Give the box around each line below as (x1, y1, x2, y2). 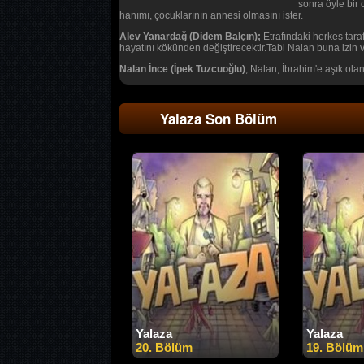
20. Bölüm (136, 340, 193, 355)
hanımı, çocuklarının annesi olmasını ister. (119, 10, 303, 22)
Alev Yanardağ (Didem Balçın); (119, 31, 263, 43)
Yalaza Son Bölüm (160, 109, 277, 129)
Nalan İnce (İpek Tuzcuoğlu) (119, 63, 245, 76)
